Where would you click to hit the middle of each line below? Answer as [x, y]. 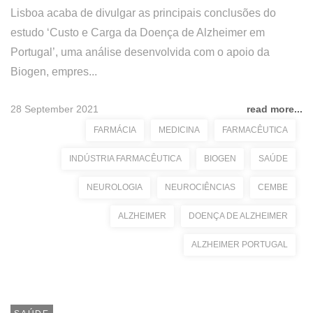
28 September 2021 [54, 109]
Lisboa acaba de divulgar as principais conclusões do [143, 13]
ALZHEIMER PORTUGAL [240, 245]
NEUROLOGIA [115, 187]
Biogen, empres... [54, 72]
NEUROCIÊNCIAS [200, 187]
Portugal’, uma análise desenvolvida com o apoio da [140, 52]
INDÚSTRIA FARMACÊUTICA [125, 159]
